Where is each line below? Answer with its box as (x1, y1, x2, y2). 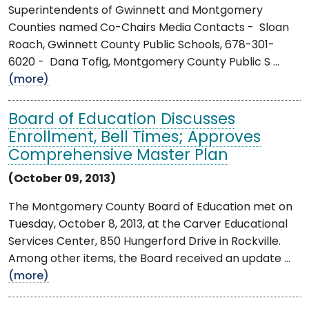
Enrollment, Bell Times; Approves (8, 130, 261, 146)
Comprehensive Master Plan (8, 148, 228, 164)
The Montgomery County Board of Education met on (8, 201, 292, 213)
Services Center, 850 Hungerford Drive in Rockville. (8, 236, 281, 248)
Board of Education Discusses (8, 112, 235, 128)
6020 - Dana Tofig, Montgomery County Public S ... (8, 57, 279, 68)
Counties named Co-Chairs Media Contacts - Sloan (8, 22, 289, 34)
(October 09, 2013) (8, 173, 116, 185)
